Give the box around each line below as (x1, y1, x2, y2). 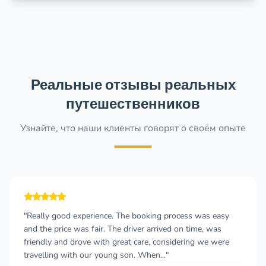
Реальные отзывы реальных (30, 75, 236, 94)
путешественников (66, 94, 200, 113)
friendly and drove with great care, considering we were (24, 236, 229, 248)
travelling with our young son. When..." (24, 249, 169, 261)
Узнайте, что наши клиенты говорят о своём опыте (20, 122, 246, 135)
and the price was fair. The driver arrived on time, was (24, 223, 221, 235)
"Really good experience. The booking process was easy (24, 210, 229, 221)
